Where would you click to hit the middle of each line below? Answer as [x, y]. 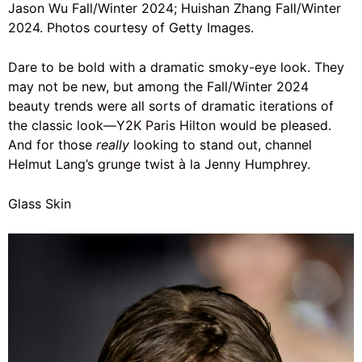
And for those [52, 144]
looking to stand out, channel [221, 144]
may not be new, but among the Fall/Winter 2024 [158, 86]
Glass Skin [40, 203]
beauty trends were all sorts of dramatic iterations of [171, 105]
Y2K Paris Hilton [166, 125]
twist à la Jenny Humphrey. [225, 164]
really [113, 144]
